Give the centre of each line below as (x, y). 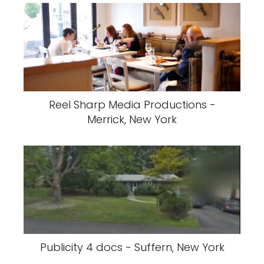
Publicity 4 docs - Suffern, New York (132, 247)
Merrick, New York (132, 119)
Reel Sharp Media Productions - (132, 105)
